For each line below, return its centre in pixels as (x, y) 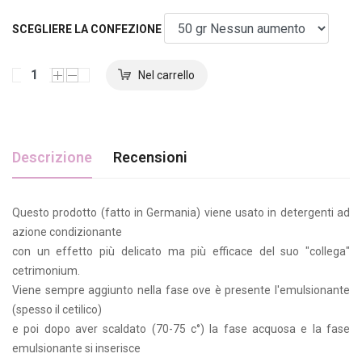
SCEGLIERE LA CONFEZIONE (87, 29)
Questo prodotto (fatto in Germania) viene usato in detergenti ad (181, 212)
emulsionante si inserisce (76, 348)
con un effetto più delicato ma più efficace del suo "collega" (181, 251)
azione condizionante (67, 232)
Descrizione (52, 157)
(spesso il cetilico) (57, 309)
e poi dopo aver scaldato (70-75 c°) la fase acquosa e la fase (181, 328)
